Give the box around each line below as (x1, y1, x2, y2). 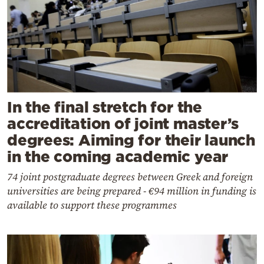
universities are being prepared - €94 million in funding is (7, 184, 256, 199)
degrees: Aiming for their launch (7, 131, 255, 149)
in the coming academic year (7, 148, 229, 166)
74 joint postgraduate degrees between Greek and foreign (7, 170, 253, 184)
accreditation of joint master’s (7, 115, 239, 133)
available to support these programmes (7, 198, 177, 213)
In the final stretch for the (7, 98, 202, 116)
